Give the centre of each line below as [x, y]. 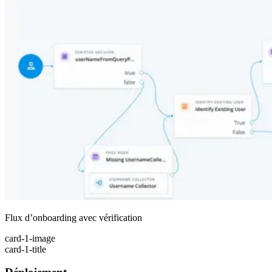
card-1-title [25, 249]
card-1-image [30, 238]
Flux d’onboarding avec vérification [73, 217]
